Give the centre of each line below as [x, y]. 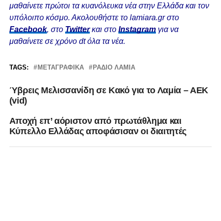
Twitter [77, 30]
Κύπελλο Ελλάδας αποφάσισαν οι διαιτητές [98, 131]
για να [168, 30]
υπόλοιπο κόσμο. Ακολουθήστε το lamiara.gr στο [94, 18]
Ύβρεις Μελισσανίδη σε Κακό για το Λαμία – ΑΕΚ [109, 91]
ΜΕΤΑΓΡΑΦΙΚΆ [60, 68]
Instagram [137, 30]
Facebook [28, 30]
